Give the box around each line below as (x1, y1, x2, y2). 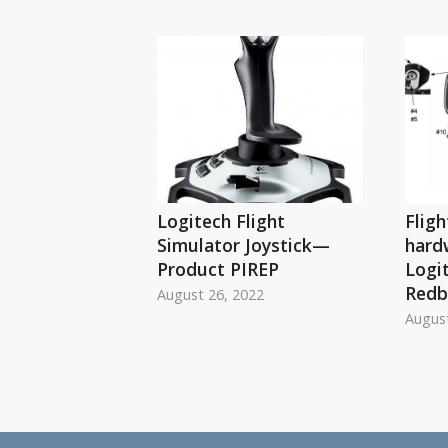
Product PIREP (157, 256, 279, 281)
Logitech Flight (157, 208, 285, 233)
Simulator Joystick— (157, 232, 330, 257)
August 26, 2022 (157, 284, 264, 304)
